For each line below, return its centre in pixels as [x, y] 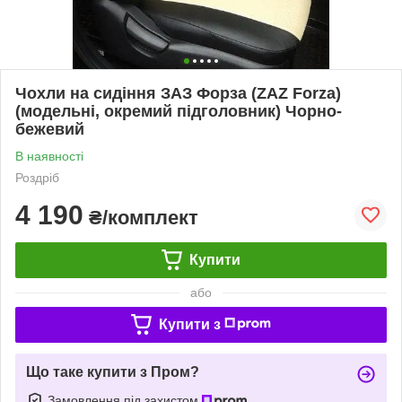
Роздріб [37, 177]
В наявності [49, 156]
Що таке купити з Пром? [113, 371]
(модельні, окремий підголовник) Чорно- [179, 111]
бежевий [50, 129]
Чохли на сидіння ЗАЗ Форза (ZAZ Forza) [178, 93]
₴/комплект [141, 217]
